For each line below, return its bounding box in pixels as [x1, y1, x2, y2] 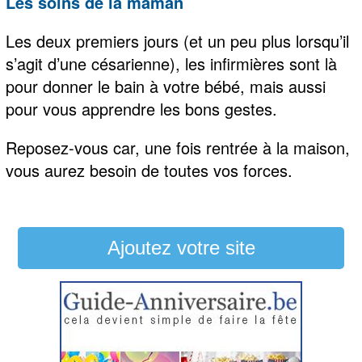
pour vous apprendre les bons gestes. [6, 96, 278, 120]
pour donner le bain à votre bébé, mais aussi [6, 74, 326, 98]
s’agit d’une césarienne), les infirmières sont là [6, 51, 338, 75]
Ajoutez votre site [107, 236, 255, 259]
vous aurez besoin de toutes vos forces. [6, 158, 293, 182]
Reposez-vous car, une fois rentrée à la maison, [6, 135, 351, 159]
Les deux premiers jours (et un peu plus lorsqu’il [6, 28, 350, 53]
